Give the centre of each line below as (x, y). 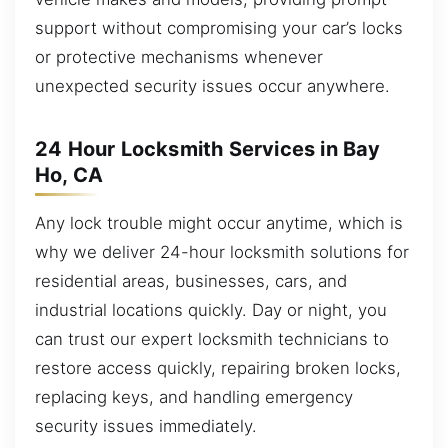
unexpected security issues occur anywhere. (212, 85)
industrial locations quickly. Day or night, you (211, 309)
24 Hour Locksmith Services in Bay (208, 148)
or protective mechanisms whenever (179, 56)
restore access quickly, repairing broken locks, (218, 367)
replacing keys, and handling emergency (194, 396)
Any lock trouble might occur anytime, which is (219, 222)
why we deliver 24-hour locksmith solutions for (222, 251)
